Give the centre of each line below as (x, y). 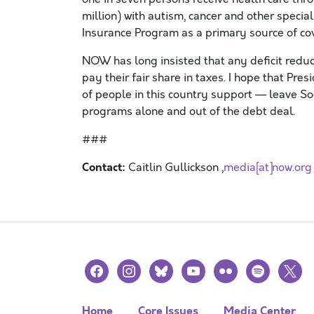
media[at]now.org (268, 168)
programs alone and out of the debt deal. (189, 111)
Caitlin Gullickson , (176, 168)
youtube (203, 267)
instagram (143, 267)
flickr (226, 267)
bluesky (170, 267)
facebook (108, 267)
